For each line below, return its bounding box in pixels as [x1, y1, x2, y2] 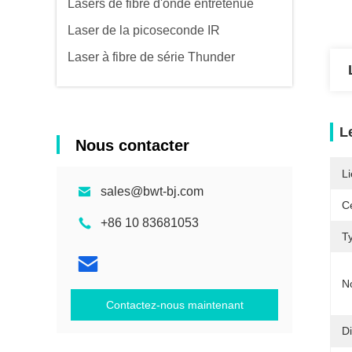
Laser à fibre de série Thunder [68, 50, 235, 64]
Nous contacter [75, 137, 189, 154]
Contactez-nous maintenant [105, 299, 244, 311]
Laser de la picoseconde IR [68, 24, 220, 37]
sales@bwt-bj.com [101, 185, 203, 198]
